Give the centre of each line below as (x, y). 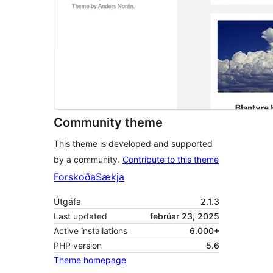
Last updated (80, 216)
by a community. (88, 160)
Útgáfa (67, 202)
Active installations (90, 231)
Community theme (108, 123)
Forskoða (75, 177)
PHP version (78, 246)
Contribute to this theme (171, 160)
